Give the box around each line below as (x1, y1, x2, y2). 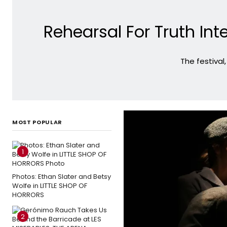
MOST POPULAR (12, 118, 62, 126)
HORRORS (12, 190, 44, 200)
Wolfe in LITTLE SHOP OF (12, 180, 87, 191)
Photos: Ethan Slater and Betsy (12, 171, 111, 181)
